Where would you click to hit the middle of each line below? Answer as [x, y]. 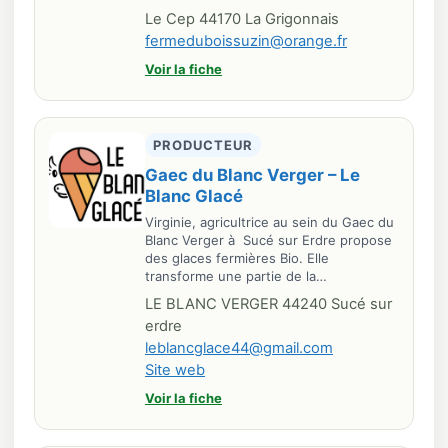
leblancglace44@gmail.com [239, 348]
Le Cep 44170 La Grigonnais [242, 19]
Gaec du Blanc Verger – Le [252, 175]
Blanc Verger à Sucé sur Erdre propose [268, 240]
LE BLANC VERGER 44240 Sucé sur [268, 304]
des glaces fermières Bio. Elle [237, 258]
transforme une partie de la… [236, 276]
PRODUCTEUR [203, 145]
